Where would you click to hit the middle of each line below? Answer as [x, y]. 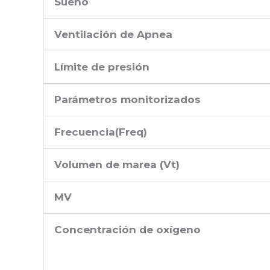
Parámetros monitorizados [127, 99]
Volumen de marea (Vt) [117, 164]
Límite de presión [102, 67]
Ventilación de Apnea [113, 34]
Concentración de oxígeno [127, 229]
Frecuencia [85, 132]
